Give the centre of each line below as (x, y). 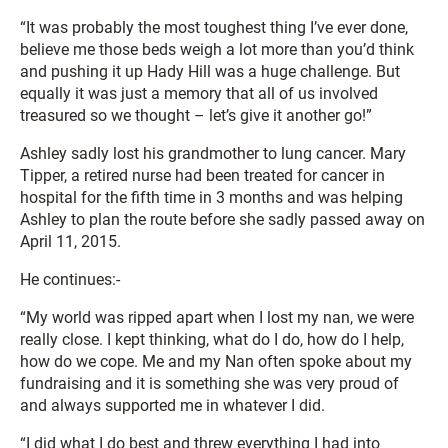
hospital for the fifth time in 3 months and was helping (211, 197)
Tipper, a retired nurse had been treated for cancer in (202, 175)
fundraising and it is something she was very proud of (209, 383)
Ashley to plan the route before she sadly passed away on (222, 219)
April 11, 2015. (70, 241)
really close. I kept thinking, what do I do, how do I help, (212, 339)
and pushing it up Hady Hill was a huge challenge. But (210, 71)
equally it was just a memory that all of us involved (199, 93)
